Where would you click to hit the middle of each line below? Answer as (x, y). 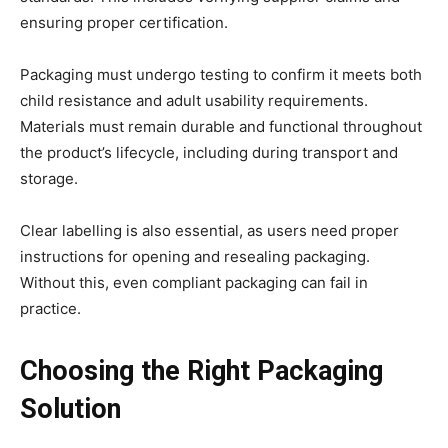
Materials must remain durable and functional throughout (221, 127)
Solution (70, 409)
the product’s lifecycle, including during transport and (209, 153)
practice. (50, 309)
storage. (49, 179)
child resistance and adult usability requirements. (194, 101)
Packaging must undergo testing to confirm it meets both (221, 75)
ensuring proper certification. (124, 23)
